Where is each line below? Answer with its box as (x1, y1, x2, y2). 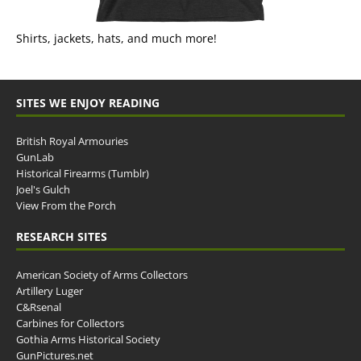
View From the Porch (16, 198, 116, 214)
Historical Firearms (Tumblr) (16, 166, 149, 181)
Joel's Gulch (16, 182, 70, 197)
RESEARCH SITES (16, 229, 107, 245)
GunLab (16, 150, 54, 165)
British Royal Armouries (16, 134, 128, 149)
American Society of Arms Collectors (16, 268, 188, 283)
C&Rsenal (16, 300, 61, 315)
